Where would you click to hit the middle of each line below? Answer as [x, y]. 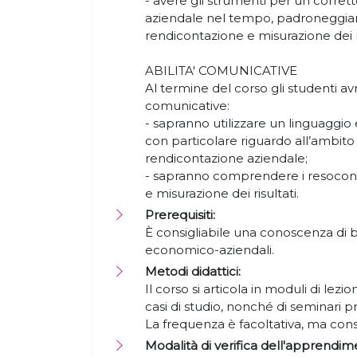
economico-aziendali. [211, 250]
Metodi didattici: [193, 271]
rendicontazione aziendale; [226, 158]
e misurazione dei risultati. [224, 193]
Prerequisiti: [180, 215]
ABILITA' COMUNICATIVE [221, 71]
